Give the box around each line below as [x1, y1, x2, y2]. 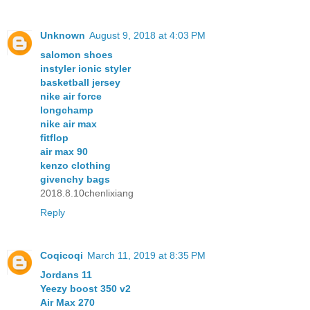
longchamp [40, 104, 93, 116]
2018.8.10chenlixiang [40, 187, 134, 199]
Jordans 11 [40, 268, 92, 280]
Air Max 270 [40, 296, 95, 308]
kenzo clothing [40, 159, 111, 171]
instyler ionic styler [40, 62, 131, 74]
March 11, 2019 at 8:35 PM [87, 249, 206, 261]
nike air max [40, 118, 97, 129]
